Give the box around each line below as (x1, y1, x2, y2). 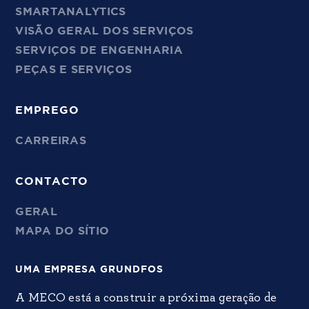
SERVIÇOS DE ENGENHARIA (15, 44, 183, 56)
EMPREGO (15, 104, 79, 116)
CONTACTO (15, 175, 88, 187)
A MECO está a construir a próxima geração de (15, 291, 277, 304)
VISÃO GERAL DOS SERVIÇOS (15, 25, 194, 37)
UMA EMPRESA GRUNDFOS (15, 264, 164, 275)
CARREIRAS (15, 134, 87, 146)
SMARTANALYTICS (15, 6, 126, 17)
